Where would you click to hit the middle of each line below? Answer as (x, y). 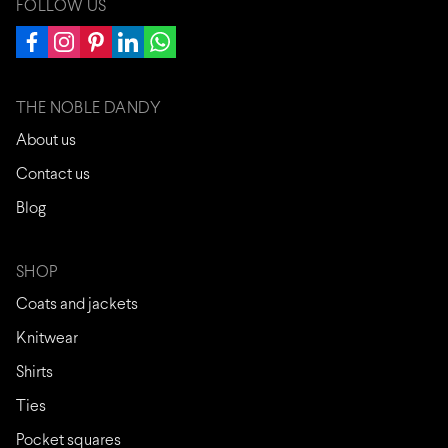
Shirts (34, 372)
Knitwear (47, 338)
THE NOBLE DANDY (88, 108)
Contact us (53, 174)
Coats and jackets (77, 304)
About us (46, 140)
